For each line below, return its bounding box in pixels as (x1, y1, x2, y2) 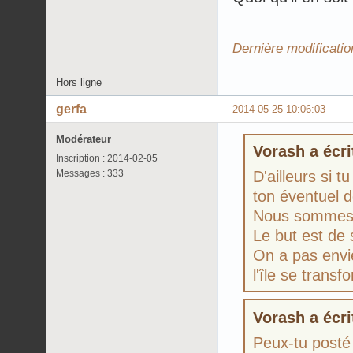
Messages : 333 (56, 167, 124, 179)
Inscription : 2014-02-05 (56, 152, 158, 164)
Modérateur (56, 132, 111, 145)
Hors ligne (56, 76, 102, 88)
